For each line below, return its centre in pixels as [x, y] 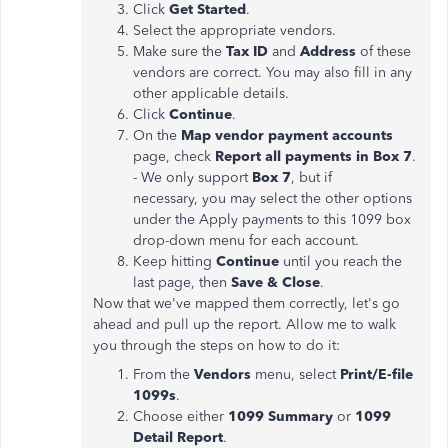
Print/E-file [376, 374]
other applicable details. [211, 93]
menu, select [297, 374]
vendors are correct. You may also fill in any [272, 72]
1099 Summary [282, 416]
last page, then [180, 282]
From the [163, 374]
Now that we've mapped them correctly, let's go [246, 303]
